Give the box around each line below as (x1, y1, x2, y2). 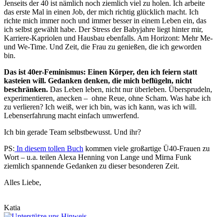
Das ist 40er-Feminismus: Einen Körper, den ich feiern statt (4, 67, 197, 76)
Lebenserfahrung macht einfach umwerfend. (4, 111, 139, 120)
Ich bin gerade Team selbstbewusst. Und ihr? (4, 127, 141, 136)
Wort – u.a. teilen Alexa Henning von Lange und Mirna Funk (4, 153, 191, 161)
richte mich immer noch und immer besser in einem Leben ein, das (4, 16, 206, 25)
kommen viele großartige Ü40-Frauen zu (83, 144, 210, 153)
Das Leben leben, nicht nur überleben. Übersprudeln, (48, 85, 212, 93)
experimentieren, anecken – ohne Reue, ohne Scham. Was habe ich (4, 93, 211, 102)
